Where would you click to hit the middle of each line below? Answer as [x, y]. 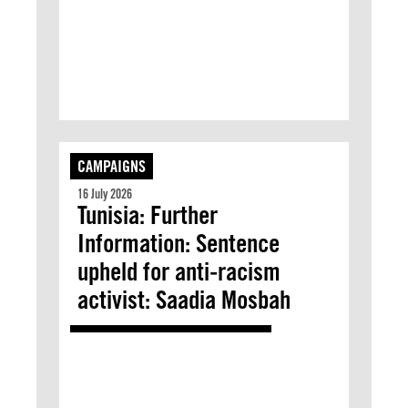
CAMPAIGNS [112, 166]
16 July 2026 [105, 194]
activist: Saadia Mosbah [184, 300]
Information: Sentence [178, 243]
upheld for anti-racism [179, 271]
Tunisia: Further [148, 215]
